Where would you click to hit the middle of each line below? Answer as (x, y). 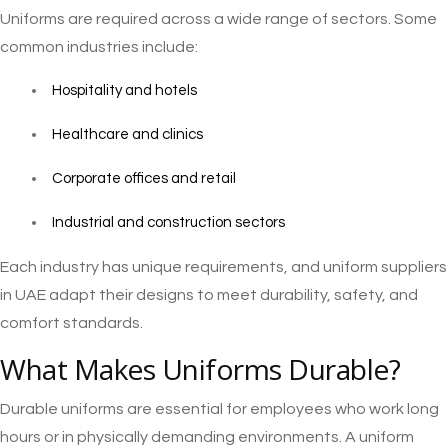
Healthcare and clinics (127, 135)
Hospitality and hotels (124, 91)
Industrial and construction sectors (168, 223)
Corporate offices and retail (144, 179)
